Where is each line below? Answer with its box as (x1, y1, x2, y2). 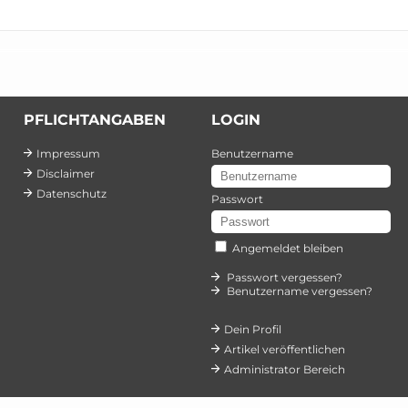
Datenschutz (36, 187, 107, 200)
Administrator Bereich (223, 362, 345, 376)
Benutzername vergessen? (226, 284, 372, 298)
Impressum (36, 147, 100, 160)
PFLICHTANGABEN (24, 111, 167, 128)
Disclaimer (36, 167, 95, 180)
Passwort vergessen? (226, 270, 342, 284)
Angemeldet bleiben (232, 241, 344, 255)
